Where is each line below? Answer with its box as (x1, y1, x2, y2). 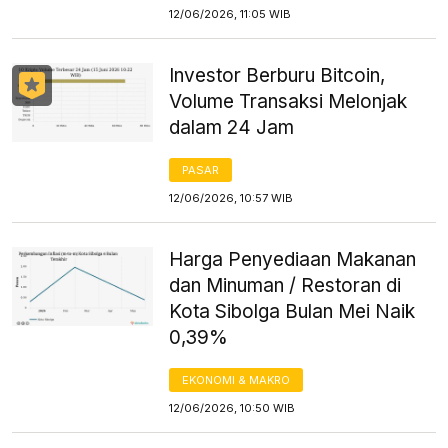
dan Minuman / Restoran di (169, 273, 402, 297)
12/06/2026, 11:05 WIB (169, 6, 292, 21)
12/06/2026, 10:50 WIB (169, 400, 296, 415)
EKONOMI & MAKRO (182, 372, 291, 387)
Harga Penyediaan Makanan (169, 247, 417, 271)
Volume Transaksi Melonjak (169, 89, 408, 113)
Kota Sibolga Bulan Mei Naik (169, 299, 416, 323)
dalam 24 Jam (169, 115, 295, 139)
